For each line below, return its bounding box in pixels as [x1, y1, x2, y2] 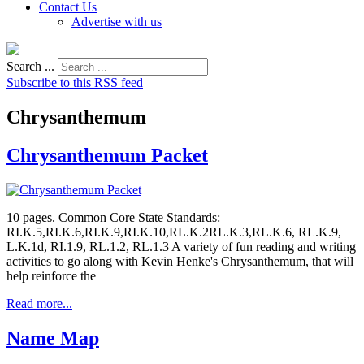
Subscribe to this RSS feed [6, 76, 143, 89]
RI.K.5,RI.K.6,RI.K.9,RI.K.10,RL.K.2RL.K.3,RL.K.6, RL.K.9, [6, 224, 341, 239]
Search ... [6, 59, 54, 73]
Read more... [6, 296, 72, 310]
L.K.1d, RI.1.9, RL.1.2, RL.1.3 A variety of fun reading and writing [6, 239, 356, 253]
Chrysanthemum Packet [6, 144, 208, 166]
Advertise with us [71, 15, 162, 28]
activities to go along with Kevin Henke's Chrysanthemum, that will [6, 253, 353, 268]
